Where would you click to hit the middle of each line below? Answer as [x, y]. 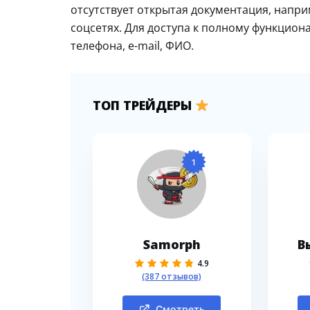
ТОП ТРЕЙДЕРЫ [144, 106]
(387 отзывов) [172, 277]
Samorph [172, 245]
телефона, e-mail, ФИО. [132, 46]
